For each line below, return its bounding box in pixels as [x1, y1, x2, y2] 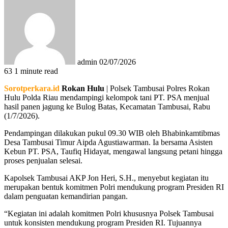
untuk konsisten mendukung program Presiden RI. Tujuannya [4, 218, 202, 227]
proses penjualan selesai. [4, 156, 82, 165]
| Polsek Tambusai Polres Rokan [104, 83, 210, 93]
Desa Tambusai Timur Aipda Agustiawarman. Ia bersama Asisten [4, 137, 213, 147]
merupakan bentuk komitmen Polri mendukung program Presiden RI [4, 182, 224, 191]
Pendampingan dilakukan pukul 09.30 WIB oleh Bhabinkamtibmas [4, 128, 220, 137]
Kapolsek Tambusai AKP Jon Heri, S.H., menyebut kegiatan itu [4, 173, 209, 182]
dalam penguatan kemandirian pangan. [4, 191, 128, 201]
